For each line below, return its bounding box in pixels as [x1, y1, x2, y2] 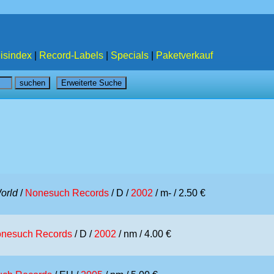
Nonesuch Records [25, 188, 109, 198]
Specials [111, 50, 149, 61]
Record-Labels [39, 50, 103, 61]
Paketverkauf [156, 50, 213, 61]
